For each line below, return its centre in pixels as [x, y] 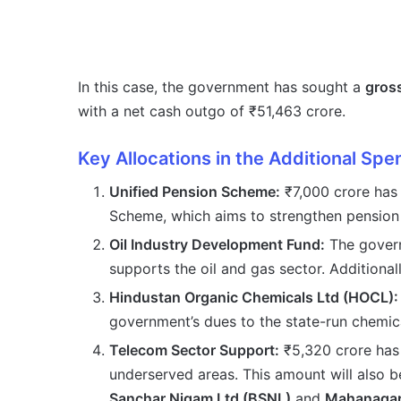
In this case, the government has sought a [222, 87]
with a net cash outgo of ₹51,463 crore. [212, 111]
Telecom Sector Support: [194, 350]
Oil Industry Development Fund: [217, 245]
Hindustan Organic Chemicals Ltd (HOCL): [254, 298]
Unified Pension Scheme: [195, 192]
